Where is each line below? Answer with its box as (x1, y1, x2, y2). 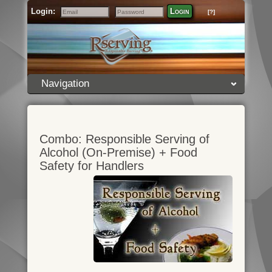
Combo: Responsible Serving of (39, 132, 209, 146)
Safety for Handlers (39, 159, 144, 172)
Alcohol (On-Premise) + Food (39, 146, 197, 159)
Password (112, 15, 148, 24)
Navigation (41, 78, 89, 89)
